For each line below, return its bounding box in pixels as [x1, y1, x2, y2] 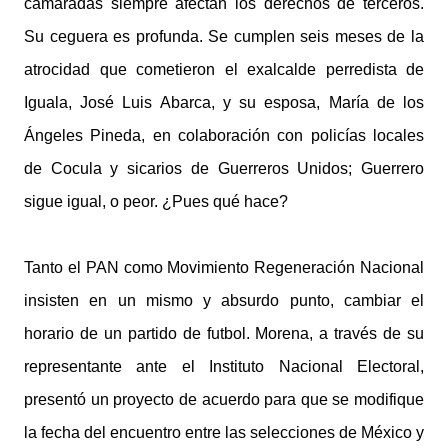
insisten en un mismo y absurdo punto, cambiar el [24, 292, 424, 309]
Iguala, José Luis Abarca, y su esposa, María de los [24, 94, 424, 111]
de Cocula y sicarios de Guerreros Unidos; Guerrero [24, 160, 424, 177]
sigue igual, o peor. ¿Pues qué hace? [24, 193, 288, 210]
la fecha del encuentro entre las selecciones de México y [24, 424, 424, 441]
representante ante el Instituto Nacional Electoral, [24, 358, 424, 375]
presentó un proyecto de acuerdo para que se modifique [24, 391, 424, 408]
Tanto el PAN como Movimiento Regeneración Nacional [24, 259, 424, 276]
